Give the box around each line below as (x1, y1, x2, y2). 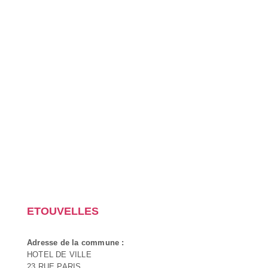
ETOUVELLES (27, 205, 99, 217)
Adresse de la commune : (27, 237, 124, 247)
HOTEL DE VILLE (27, 249, 92, 259)
